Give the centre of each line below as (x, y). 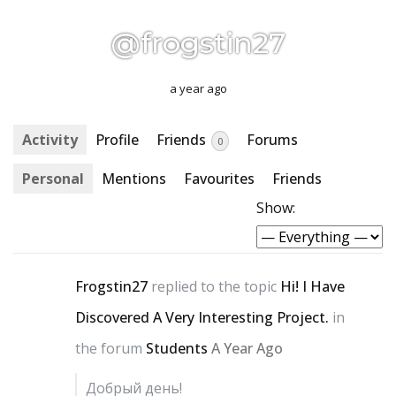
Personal (53, 179)
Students (177, 349)
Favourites (219, 179)
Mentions (134, 179)
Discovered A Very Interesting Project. (202, 318)
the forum (110, 349)
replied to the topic (214, 287)
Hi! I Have (312, 287)
